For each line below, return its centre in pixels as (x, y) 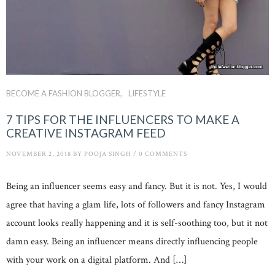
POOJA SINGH (108, 154)
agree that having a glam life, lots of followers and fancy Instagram (136, 205)
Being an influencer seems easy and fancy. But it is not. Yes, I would (137, 187)
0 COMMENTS (163, 154)
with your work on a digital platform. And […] (97, 260)
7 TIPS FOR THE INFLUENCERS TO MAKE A (123, 119)
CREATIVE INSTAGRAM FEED (86, 133)
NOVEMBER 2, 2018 (39, 154)
